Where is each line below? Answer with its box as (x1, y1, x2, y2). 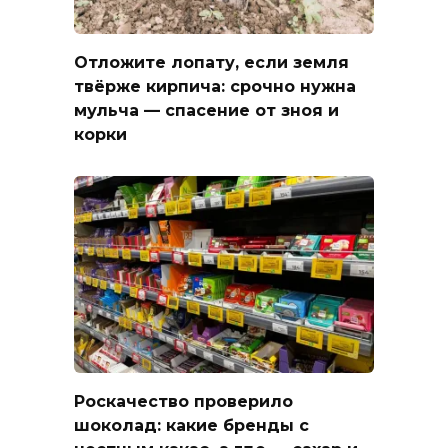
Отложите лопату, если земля (74, 52, 349, 72)
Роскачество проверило (74, 391, 293, 411)
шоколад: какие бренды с (74, 415, 309, 435)
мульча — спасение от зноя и (74, 100, 339, 120)
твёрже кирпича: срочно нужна (74, 76, 356, 96)
